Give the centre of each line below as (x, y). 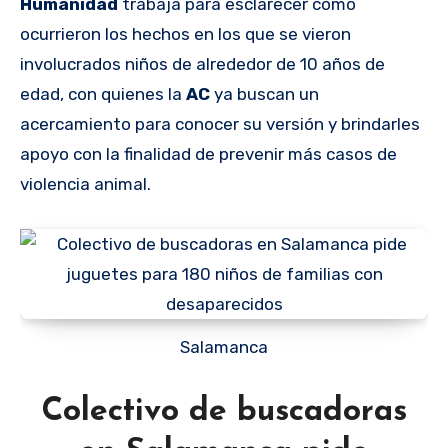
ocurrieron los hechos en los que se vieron (185, 33)
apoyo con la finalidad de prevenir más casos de (208, 153)
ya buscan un (266, 93)
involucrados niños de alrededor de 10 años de (202, 63)
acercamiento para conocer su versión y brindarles (220, 123)
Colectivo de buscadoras (224, 411)
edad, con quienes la (103, 93)
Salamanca (229, 346)
